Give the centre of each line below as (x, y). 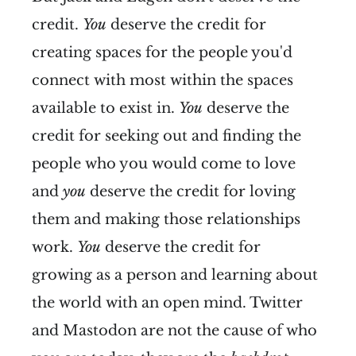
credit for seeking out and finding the (166, 135)
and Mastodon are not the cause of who (174, 330)
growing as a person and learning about (175, 275)
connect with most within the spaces (163, 80)
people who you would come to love (164, 163)
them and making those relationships (166, 219)
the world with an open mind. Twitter (167, 302)
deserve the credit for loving (191, 191)
